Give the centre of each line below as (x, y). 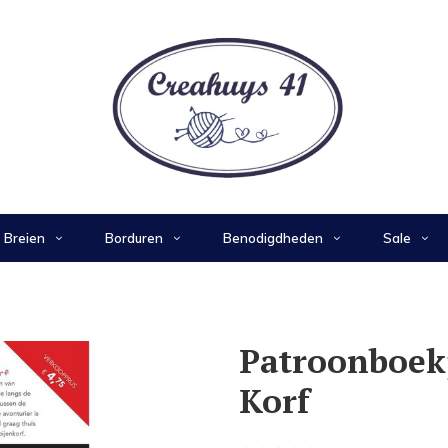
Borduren (133, 237)
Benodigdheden (272, 237)
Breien (24, 237)
